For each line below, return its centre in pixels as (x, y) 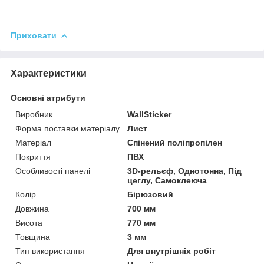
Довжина (32, 208)
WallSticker (150, 114)
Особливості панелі (53, 171)
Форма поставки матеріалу (67, 128)
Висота (29, 222)
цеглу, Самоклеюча (167, 180)
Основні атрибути (48, 98)
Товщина (33, 237)
